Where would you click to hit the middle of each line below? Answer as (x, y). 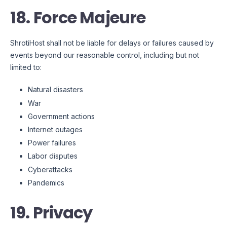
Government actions (61, 116)
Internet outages (55, 129)
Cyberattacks (50, 169)
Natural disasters (55, 90)
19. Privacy (51, 212)
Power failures (52, 143)
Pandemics (46, 182)
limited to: (26, 67)
